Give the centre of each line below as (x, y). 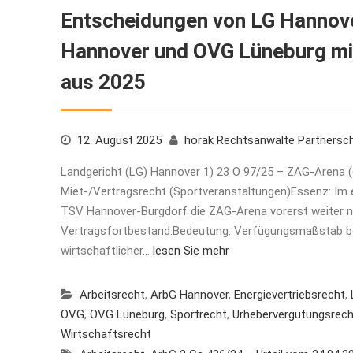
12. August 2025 (119, 140)
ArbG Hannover (190, 294)
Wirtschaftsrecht (106, 334)
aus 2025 (103, 82)
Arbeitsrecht (112, 294)
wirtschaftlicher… (107, 250)
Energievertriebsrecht (290, 294)
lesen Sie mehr (191, 250)
